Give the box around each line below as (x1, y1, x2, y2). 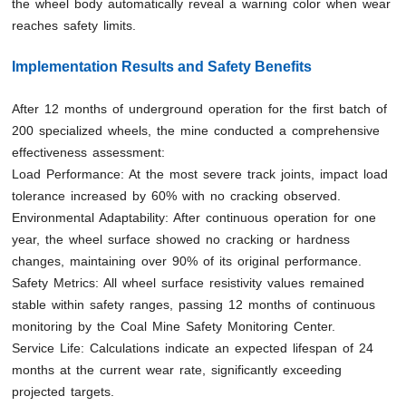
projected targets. (12, 384, 115, 400)
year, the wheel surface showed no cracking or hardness (12, 232, 351, 247)
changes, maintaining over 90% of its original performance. (12, 254, 362, 269)
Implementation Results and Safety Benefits (12, 59, 313, 75)
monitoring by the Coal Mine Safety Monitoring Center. (12, 319, 336, 334)
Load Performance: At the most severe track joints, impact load (12, 167, 389, 182)
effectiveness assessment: (12, 145, 166, 160)
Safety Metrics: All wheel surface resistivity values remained (12, 275, 365, 291)
